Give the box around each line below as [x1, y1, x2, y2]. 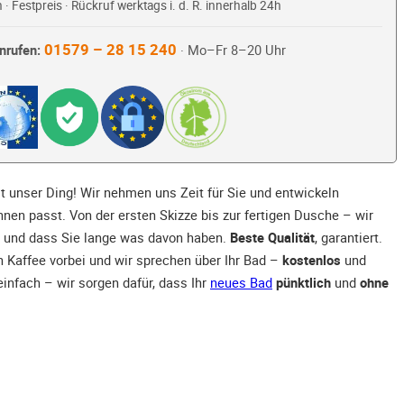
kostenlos [282, 251, 341, 270]
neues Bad [210, 273, 272, 292]
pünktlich [276, 273, 331, 292]
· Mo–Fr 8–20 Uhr [176, 41, 286, 60]
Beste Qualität [230, 228, 315, 247]
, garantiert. [315, 228, 382, 247]
